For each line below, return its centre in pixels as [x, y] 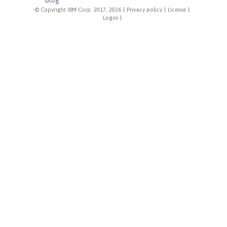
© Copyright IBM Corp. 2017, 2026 [78, 9]
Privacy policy [145, 9]
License [177, 9]
